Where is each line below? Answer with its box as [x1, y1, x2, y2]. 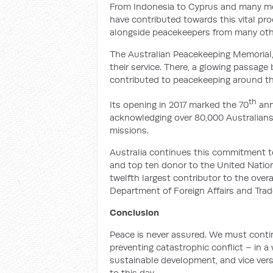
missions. [110, 124, 149, 136]
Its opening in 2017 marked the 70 [110, 99, 249, 110]
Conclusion [110, 207, 159, 218]
